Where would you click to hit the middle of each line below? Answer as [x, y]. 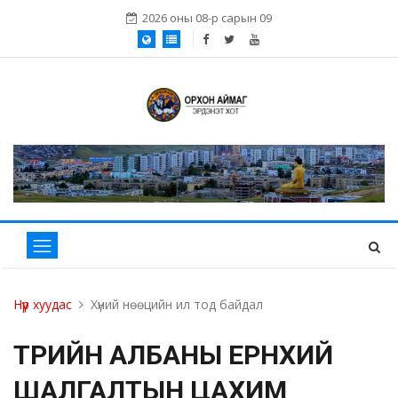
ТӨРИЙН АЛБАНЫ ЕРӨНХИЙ [173, 355]
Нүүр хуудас [43, 305]
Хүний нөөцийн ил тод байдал [177, 305]
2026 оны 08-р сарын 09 [207, 18]
